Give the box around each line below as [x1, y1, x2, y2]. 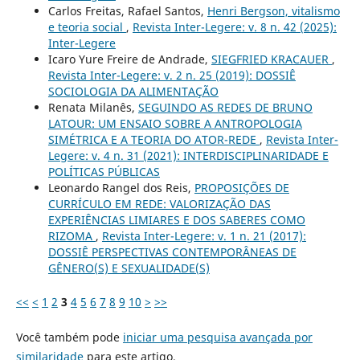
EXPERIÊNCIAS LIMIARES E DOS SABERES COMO [47, 211, 305, 227]
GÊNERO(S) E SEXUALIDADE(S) [47, 260, 210, 276]
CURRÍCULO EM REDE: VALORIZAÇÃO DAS [47, 195, 271, 211]
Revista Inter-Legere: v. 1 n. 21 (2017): [101, 227, 306, 243]
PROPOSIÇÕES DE [194, 179, 289, 195]
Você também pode [15, 329, 123, 345]
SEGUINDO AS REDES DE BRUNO [137, 99, 313, 115]
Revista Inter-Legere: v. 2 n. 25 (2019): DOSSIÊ [47, 67, 296, 83]
